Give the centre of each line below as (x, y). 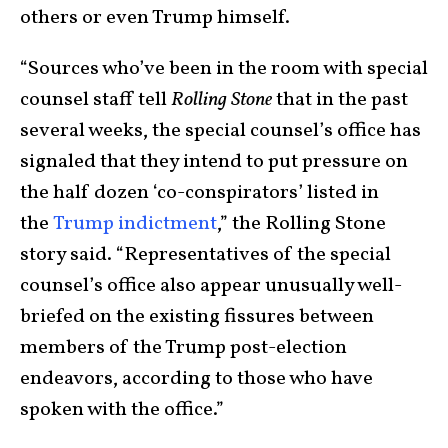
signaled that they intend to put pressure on (214, 161)
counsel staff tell (93, 99)
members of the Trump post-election (183, 347)
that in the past (340, 99)
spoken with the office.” (122, 409)
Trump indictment (135, 223)
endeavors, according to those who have (196, 378)
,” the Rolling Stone (301, 223)
